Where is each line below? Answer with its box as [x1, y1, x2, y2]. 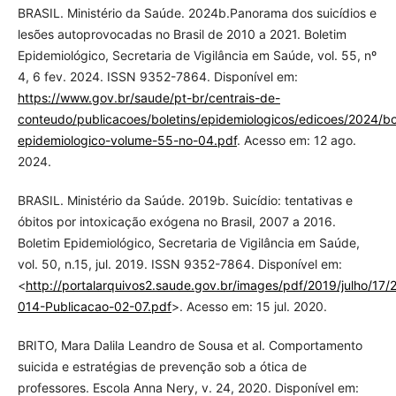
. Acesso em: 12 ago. [236, 133, 356, 148]
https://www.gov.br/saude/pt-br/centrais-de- [17, 90, 280, 106]
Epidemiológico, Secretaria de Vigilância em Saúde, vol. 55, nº [17, 48, 377, 64]
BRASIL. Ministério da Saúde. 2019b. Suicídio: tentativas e [17, 193, 353, 209]
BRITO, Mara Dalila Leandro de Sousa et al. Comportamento [17, 338, 362, 354]
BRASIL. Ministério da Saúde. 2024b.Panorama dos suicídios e [17, 5, 377, 21]
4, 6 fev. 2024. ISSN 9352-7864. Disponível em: [17, 69, 298, 85]
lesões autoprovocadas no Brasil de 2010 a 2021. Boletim [17, 27, 346, 42]
